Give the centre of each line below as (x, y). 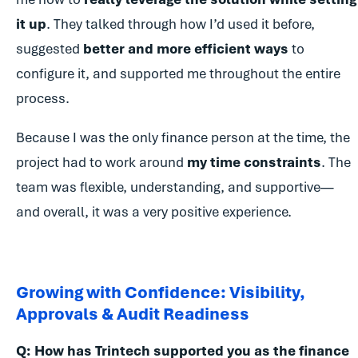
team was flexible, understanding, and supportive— (175, 187)
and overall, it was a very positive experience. (155, 212)
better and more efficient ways (186, 49)
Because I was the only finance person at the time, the (183, 138)
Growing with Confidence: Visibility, (161, 292)
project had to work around (101, 163)
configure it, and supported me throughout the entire (178, 74)
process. (44, 99)
